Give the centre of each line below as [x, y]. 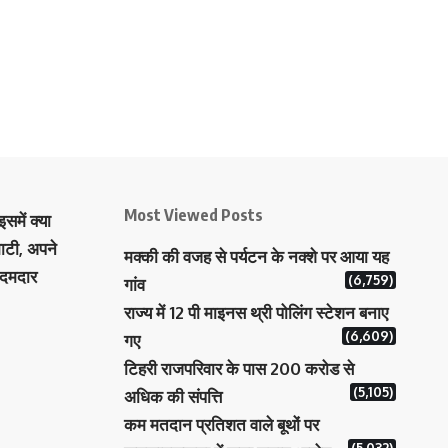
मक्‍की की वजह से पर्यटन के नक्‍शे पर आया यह [256, 256]
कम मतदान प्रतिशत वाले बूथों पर [221, 424]
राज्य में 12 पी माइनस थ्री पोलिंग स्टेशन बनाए [255, 312]
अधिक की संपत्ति [172, 396]
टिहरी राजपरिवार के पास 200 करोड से [238, 368]
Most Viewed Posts [193, 215]
